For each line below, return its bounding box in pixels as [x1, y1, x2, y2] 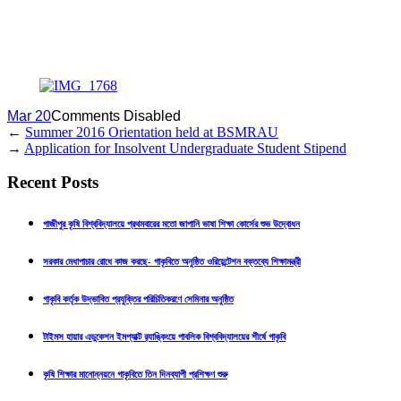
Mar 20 [7, 107, 51, 124]
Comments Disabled [51, 107, 181, 124]
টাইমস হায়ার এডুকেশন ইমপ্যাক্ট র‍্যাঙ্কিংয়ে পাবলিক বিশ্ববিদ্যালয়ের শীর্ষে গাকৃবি [43, 331, 286, 343]
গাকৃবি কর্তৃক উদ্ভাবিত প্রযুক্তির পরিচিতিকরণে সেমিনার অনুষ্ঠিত [43, 294, 234, 305]
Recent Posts [7, 173, 98, 192]
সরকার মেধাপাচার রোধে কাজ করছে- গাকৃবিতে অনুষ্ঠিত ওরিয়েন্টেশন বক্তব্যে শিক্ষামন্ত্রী [43, 256, 301, 268]
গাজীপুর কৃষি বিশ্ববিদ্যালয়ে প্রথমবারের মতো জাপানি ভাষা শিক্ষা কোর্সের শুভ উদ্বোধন [43, 218, 300, 230]
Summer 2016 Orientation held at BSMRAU [25, 124, 278, 140]
